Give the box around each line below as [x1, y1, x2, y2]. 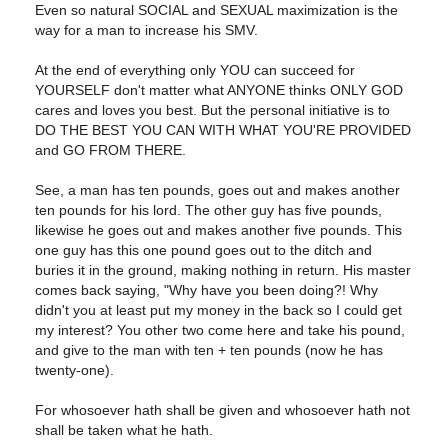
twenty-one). [35, 362, 114, 379]
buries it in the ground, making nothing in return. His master [35, 262, 411, 279]
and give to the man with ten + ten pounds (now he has [35, 342, 383, 359]
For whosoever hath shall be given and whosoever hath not [35, 402, 410, 419]
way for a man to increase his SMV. [35, 22, 258, 39]
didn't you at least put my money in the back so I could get [35, 302, 402, 319]
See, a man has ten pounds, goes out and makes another [35, 182, 400, 199]
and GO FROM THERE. [35, 142, 186, 159]
